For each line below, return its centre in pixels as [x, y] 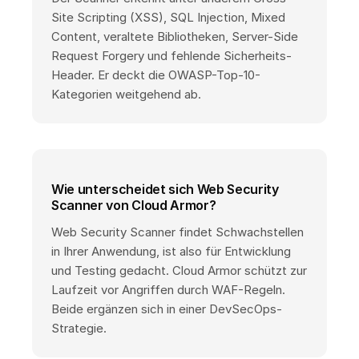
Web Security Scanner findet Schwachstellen [177, 232]
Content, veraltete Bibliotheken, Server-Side [175, 36]
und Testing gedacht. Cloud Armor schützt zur [179, 270]
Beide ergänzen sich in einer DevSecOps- [167, 309]
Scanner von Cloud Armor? [134, 205]
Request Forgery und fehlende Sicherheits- [171, 55]
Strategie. [79, 328]
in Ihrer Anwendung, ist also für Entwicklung [171, 251]
